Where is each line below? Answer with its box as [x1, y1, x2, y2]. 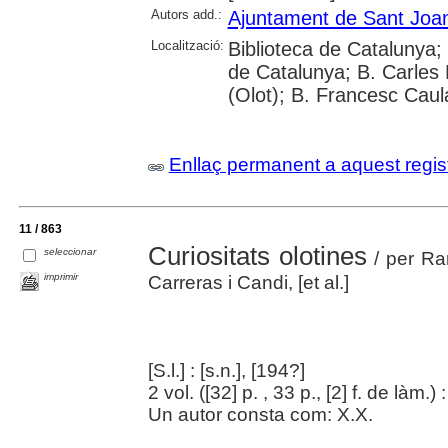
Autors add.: [150, 7, 222, 23]
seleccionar [44, 245, 97, 257]
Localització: [150, 38, 224, 54]
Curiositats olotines [147, 241, 367, 272]
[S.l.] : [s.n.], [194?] [147, 360, 305, 382]
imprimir [44, 271, 79, 283]
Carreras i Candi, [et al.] [147, 272, 349, 294]
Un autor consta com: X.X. [147, 404, 373, 426]
